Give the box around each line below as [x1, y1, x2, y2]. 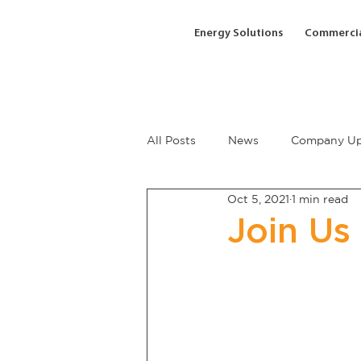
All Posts [147, 133, 196, 147]
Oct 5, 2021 [227, 192, 289, 205]
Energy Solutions [194, 27, 284, 40]
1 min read [292, 192, 348, 205]
